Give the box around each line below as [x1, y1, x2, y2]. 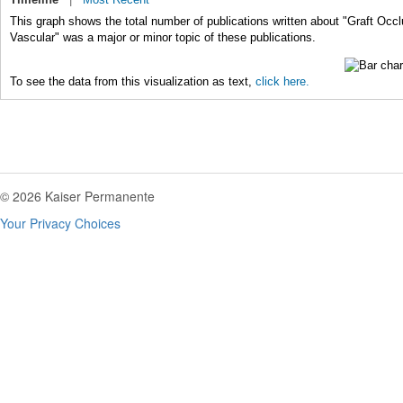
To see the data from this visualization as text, [10, 74, 255, 88]
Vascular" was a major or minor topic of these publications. [10, 31, 316, 44]
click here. [255, 74, 309, 88]
